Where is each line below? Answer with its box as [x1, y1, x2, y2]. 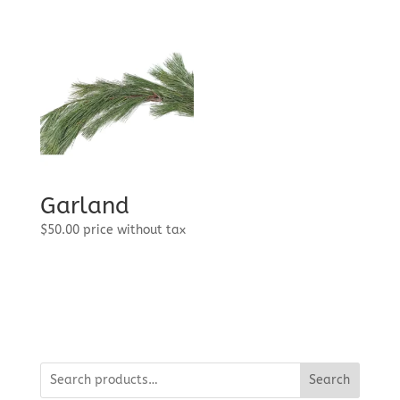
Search [309, 372, 351, 388]
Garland [39, 191, 129, 220]
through [298, 12, 346, 28]
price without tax [82, 221, 186, 237]
